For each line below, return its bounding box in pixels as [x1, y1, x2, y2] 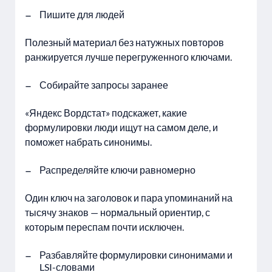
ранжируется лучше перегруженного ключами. [25, 51, 232, 63]
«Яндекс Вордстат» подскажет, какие [25, 107, 187, 118]
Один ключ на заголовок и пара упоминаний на [25, 192, 233, 203]
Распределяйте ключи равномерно [39, 164, 195, 175]
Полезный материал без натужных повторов [25, 36, 224, 48]
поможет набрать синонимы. [25, 136, 152, 148]
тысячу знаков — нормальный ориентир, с [25, 206, 210, 218]
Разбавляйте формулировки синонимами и [39, 249, 233, 260]
